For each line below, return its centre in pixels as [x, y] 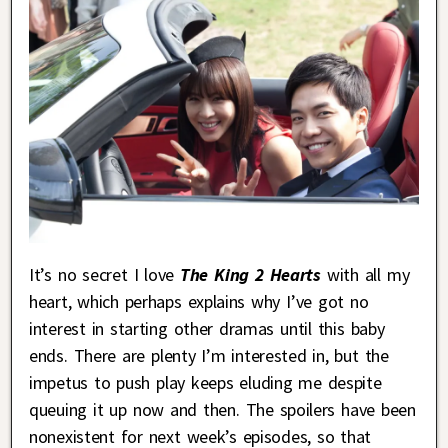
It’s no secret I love [105, 274]
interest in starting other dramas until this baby [207, 328]
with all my [365, 274]
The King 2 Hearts [250, 274]
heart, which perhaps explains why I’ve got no [199, 301]
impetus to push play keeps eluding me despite [205, 382]
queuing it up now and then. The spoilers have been [222, 409]
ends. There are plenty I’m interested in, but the [209, 355]
